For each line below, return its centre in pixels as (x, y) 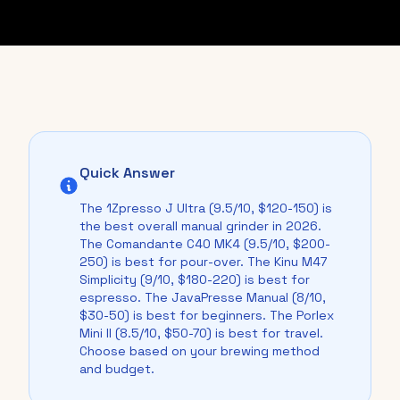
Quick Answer (127, 173)
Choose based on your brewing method (200, 351)
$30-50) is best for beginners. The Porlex (207, 315)
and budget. (117, 369)
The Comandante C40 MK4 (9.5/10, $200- (205, 244)
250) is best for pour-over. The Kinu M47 (203, 262)
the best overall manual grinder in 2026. (200, 226)
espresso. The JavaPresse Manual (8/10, (203, 297)
